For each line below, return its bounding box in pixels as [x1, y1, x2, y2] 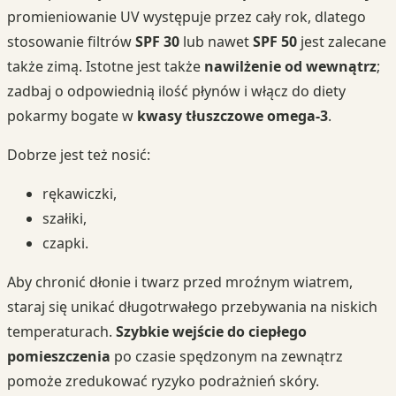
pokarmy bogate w [7, 106, 137, 126]
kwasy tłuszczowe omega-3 [137, 106, 328, 126]
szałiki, [42, 209, 87, 229]
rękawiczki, [42, 184, 117, 204]
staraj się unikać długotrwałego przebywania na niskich [7, 297, 377, 317]
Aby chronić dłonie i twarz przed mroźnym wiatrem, [7, 272, 353, 293]
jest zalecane [297, 32, 386, 52]
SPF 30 [135, 32, 179, 52]
